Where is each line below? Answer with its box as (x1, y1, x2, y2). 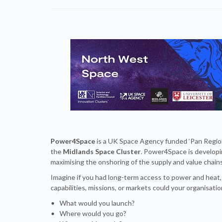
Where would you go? (59, 209, 126, 218)
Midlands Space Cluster (63, 147, 141, 156)
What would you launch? (59, 199, 135, 207)
